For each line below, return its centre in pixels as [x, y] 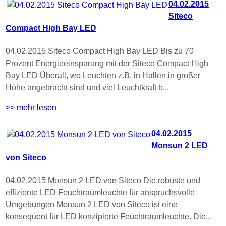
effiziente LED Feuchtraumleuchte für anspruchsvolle [100, 193]
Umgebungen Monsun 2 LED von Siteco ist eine [92, 205]
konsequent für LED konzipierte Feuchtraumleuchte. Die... [109, 217]
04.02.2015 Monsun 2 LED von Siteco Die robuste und [103, 181]
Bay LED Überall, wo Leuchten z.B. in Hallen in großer [103, 75]
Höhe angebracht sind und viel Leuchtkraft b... [87, 87]
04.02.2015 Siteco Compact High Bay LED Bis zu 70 [100, 51]
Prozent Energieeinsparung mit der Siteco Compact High [107, 63]
